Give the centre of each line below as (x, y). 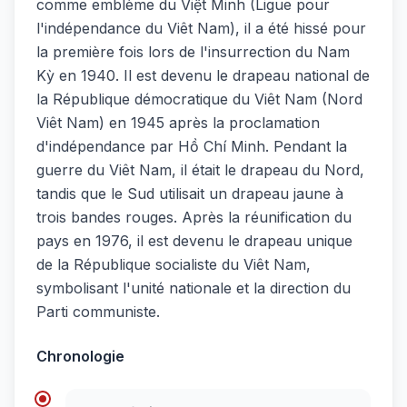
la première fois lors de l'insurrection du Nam (193, 52)
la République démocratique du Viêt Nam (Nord (199, 99)
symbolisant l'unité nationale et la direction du (194, 288)
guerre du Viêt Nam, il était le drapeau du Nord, (200, 170)
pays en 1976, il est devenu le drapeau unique (194, 241)
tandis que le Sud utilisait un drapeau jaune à (190, 194)
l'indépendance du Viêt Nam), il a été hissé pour (201, 29)
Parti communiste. (98, 312)
